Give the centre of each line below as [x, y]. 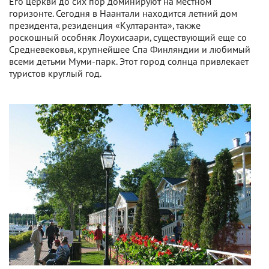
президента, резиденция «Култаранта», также [105, 26]
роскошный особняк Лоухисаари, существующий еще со [128, 38]
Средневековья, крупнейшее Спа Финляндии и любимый [130, 50]
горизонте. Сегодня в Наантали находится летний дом [123, 14]
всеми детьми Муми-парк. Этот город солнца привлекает [129, 62]
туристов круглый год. [55, 74]
